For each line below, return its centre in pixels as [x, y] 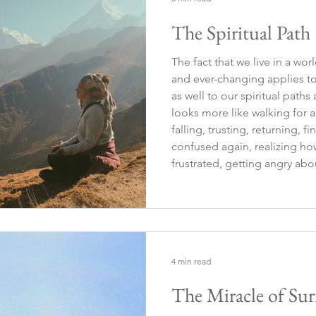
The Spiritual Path [241, 32]
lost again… [201, 197]
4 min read [191, 261]
